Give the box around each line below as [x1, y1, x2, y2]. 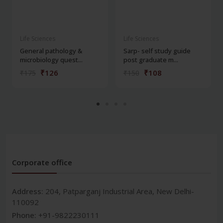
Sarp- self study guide [123, 46, 191, 55]
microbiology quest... [20, 55, 83, 64]
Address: [12, 186, 45, 196]
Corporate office [12, 157, 72, 167]
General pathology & [20, 46, 82, 55]
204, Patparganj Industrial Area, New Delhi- [45, 186, 194, 196]
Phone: [12, 210, 38, 220]
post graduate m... [123, 55, 178, 64]
